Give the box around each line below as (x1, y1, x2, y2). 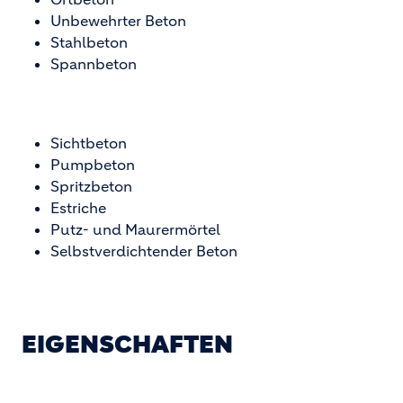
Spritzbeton (50, 177, 132, 196)
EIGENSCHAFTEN (22, 329, 233, 361)
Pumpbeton (50, 156, 135, 175)
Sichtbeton (50, 134, 127, 153)
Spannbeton (50, 55, 137, 74)
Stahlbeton (50, 33, 128, 52)
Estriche (50, 199, 106, 218)
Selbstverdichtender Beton (50, 242, 237, 261)
